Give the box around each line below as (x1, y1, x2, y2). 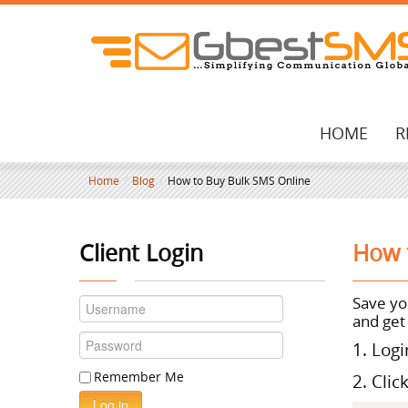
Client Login (79, 238, 203, 268)
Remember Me (94, 368, 184, 385)
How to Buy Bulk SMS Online (168, 173, 311, 188)
